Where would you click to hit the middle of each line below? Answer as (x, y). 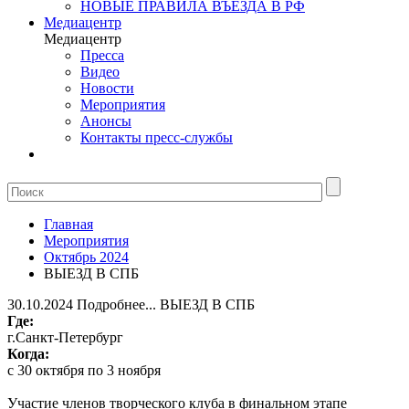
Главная (68, 224)
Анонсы (106, 121)
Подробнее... (116, 304)
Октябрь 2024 (86, 257)
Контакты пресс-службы (157, 137)
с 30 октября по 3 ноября (84, 370)
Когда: (28, 354)
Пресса (102, 55)
